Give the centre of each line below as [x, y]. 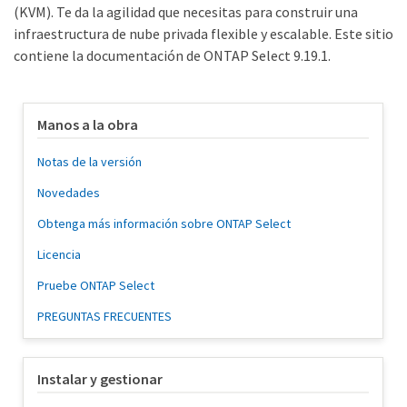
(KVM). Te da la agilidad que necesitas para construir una [186, 12]
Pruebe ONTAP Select [96, 286]
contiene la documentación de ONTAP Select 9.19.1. [172, 56]
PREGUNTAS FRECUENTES [104, 317]
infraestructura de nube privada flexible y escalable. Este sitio [203, 34]
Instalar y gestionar [100, 379]
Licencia [59, 255]
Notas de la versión [89, 162]
